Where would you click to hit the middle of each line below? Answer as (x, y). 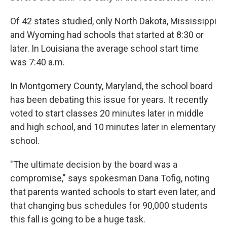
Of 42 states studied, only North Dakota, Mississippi (113, 21)
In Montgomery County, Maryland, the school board (111, 86)
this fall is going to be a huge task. (78, 219)
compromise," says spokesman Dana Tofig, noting (110, 178)
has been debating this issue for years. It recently (109, 100)
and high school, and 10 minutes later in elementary (113, 127)
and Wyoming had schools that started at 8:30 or (107, 35)
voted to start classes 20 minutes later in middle (107, 113)
